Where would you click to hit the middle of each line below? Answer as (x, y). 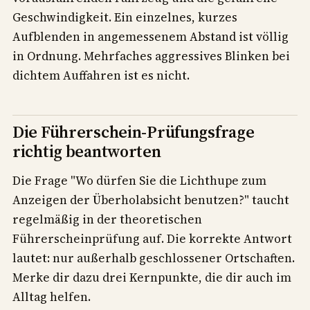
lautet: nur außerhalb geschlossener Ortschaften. (154, 258)
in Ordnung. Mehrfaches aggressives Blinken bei (151, 56)
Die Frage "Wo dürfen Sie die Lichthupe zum (139, 181)
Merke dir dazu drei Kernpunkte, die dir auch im (152, 278)
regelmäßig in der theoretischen (107, 220)
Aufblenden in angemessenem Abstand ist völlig (151, 37)
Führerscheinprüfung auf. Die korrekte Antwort (152, 239)
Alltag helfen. (52, 297)
